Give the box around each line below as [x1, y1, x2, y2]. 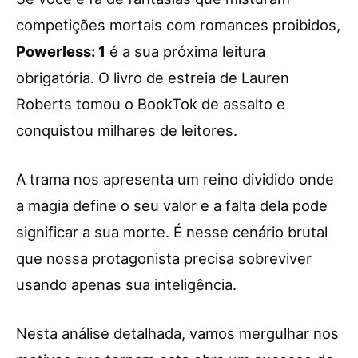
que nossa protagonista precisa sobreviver [16, 249, 312, 268]
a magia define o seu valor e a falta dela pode [16, 197, 328, 215]
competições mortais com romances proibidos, [16, 16, 340, 34]
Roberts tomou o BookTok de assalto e [16, 95, 285, 113]
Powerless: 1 [16, 42, 105, 61]
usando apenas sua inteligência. [16, 276, 237, 294]
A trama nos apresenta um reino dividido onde [16, 170, 334, 189]
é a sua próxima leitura [105, 42, 265, 61]
